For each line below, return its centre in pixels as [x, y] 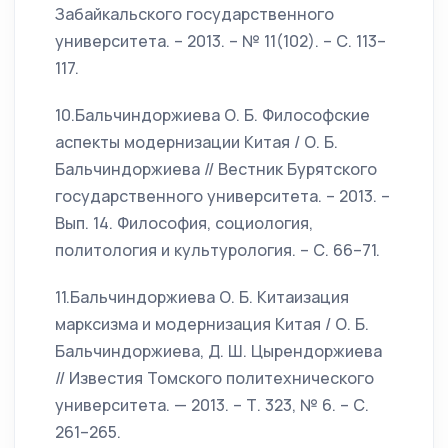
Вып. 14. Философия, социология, [184, 223]
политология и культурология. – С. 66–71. [217, 250]
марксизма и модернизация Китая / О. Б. [212, 324]
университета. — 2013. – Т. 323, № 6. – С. [212, 405]
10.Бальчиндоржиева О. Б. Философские [212, 115]
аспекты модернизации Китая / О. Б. [196, 142]
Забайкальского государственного [194, 14]
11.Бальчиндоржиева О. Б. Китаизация [202, 297]
